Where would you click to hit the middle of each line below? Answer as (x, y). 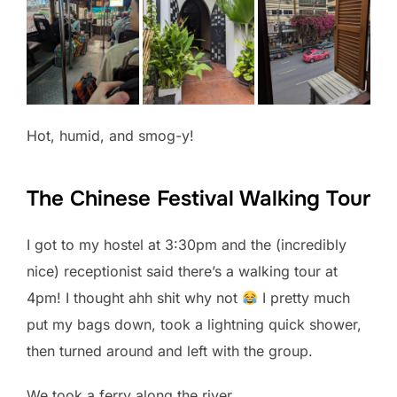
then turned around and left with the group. (170, 350)
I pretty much (304, 297)
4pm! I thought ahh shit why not (134, 297)
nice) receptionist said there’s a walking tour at (182, 271)
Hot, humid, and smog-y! (110, 135)
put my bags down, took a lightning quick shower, (194, 324)
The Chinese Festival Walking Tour (198, 198)
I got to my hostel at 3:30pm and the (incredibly (187, 244)
